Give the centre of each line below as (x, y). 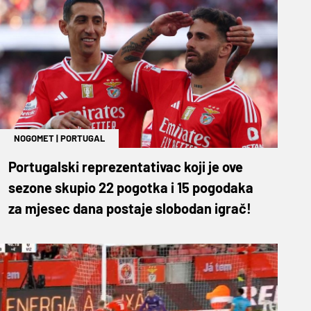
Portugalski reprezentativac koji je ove (126, 166)
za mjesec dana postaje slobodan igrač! (130, 208)
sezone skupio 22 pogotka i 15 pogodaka (131, 187)
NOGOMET (34, 138)
